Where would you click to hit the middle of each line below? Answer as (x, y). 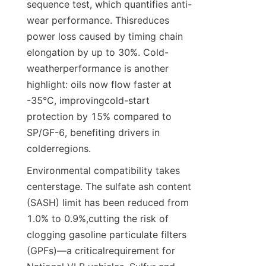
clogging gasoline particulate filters (107, 235)
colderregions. (59, 149)
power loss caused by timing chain (105, 37)
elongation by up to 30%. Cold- (98, 53)
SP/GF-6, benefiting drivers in (93, 133)
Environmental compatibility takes (103, 171)
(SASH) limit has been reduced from (108, 203)
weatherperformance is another (98, 69)
